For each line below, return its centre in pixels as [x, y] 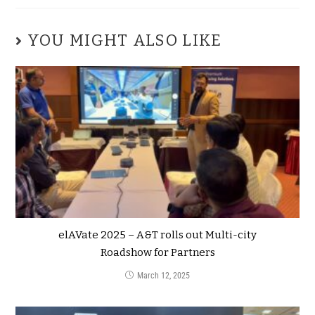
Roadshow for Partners [157, 252]
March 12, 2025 [163, 275]
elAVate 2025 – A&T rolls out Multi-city [157, 234]
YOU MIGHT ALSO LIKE [124, 40]
